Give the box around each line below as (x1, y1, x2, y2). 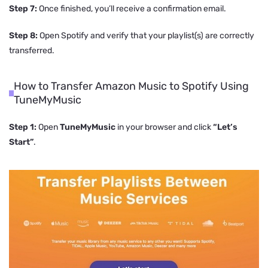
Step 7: (9, 4, 37, 14)
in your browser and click (115, 122, 213, 133)
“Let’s (213, 122, 237, 133)
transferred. (9, 45, 54, 56)
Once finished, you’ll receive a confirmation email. (37, 4, 226, 14)
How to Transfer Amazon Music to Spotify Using (14, 80, 249, 93)
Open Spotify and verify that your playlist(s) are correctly (38, 31, 254, 41)
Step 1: (9, 122, 38, 133)
